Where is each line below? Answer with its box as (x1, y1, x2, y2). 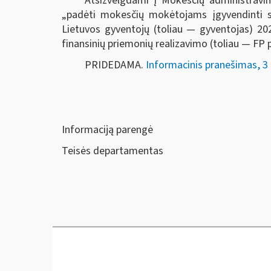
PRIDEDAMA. (84, 57, 146, 73)
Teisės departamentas (62, 143, 163, 158)
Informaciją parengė (62, 122, 153, 137)
